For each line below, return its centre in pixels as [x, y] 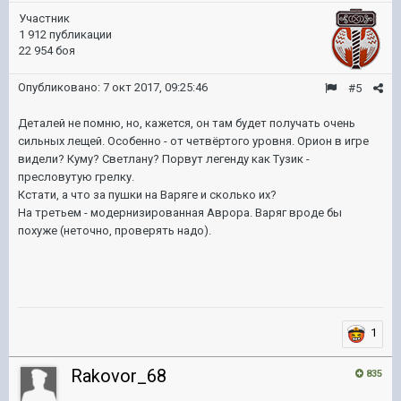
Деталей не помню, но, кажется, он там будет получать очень [187, 123]
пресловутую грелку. [76, 177]
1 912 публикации [65, 34]
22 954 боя [47, 51]
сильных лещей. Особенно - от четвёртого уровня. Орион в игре [193, 141]
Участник [44, 18]
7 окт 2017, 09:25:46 [155, 87]
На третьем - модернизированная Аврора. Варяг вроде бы [180, 213]
